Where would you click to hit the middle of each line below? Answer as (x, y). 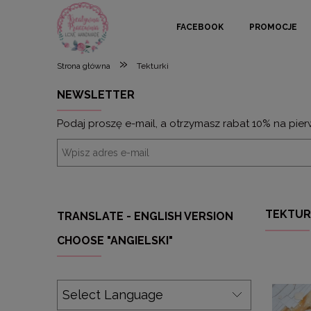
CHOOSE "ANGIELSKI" (115, 240)
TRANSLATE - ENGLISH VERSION (145, 216)
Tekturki (153, 66)
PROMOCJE (273, 27)
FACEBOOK (200, 27)
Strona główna (84, 66)
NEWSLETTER (96, 94)
